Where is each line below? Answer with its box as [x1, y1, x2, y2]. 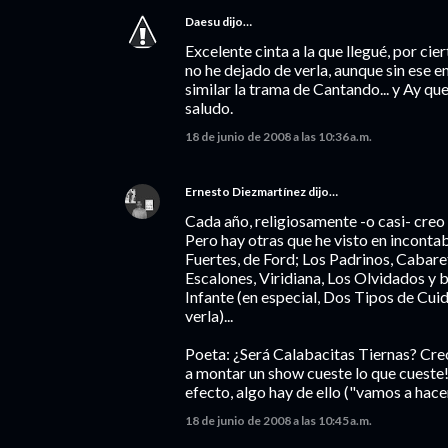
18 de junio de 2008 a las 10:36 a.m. [185, 129, 372, 144]
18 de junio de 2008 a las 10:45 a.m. [185, 413, 372, 428]
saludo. [185, 98, 233, 117]
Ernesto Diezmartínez [185, 184, 306, 199]
